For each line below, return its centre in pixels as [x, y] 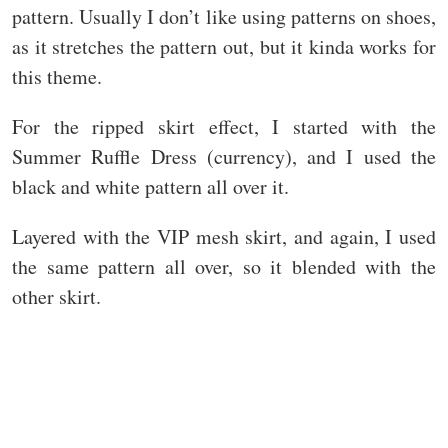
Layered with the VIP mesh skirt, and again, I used [224, 237]
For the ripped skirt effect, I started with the [224, 127]
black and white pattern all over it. [150, 187]
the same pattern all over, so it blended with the [224, 267]
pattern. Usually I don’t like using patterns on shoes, [224, 17]
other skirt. [56, 297]
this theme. [57, 77]
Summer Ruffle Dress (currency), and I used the [224, 157]
